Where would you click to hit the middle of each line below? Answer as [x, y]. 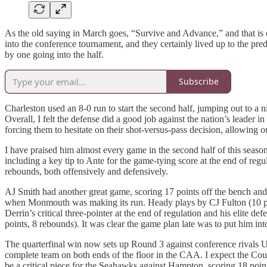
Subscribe [199, 82]
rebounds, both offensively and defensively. [86, 171]
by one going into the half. [54, 54]
